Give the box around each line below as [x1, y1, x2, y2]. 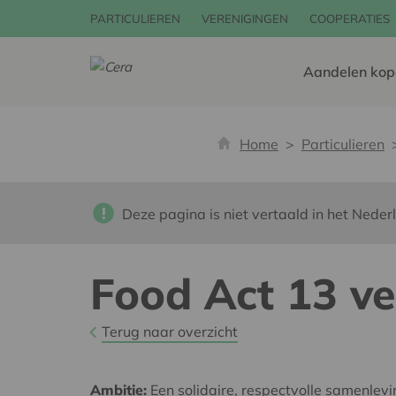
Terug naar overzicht [101, 323, 238, 341]
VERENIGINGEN [202, 11, 288, 26]
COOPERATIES [309, 11, 390, 26]
